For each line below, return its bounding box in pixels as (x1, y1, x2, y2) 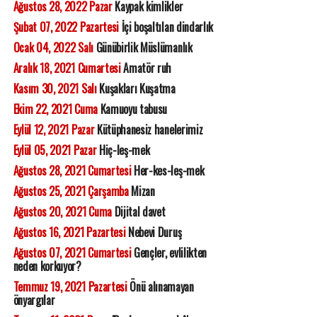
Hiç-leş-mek (96, 142, 150, 158)
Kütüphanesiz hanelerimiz (94, 121, 203, 138)
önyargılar (13, 292, 55, 309)
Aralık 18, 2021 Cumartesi (13, 59, 121, 76)
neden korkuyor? (13, 258, 81, 275)
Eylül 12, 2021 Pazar (13, 121, 95, 138)
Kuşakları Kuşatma (96, 80, 175, 97)
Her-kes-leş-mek (131, 162, 204, 179)
